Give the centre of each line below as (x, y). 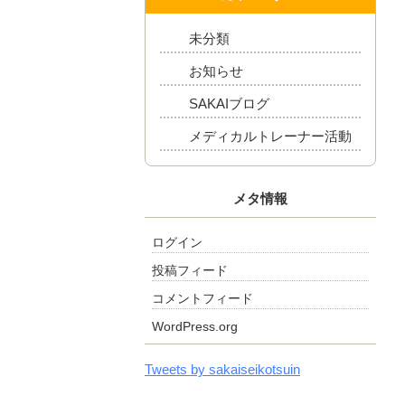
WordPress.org (195, 326)
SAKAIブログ (229, 104)
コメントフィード (202, 298)
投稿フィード (190, 270)
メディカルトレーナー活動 (270, 136)
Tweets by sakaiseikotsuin (222, 369)
